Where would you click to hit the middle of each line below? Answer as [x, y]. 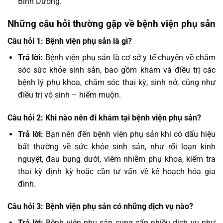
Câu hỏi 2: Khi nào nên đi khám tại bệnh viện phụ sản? [104, 117]
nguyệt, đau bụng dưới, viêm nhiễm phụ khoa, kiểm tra [116, 159]
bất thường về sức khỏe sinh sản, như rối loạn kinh [116, 146]
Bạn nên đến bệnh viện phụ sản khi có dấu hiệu [129, 134]
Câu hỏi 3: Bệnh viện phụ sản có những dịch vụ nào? [100, 207]
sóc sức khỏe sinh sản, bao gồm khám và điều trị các [116, 70]
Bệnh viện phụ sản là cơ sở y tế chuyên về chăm [129, 57]
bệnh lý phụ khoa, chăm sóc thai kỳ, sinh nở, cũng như [116, 82]
